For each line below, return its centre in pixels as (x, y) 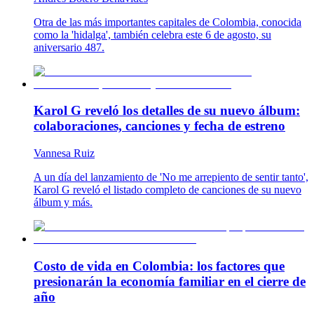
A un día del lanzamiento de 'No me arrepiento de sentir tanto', (171, 177)
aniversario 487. (69, 47)
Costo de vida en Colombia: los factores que (159, 266)
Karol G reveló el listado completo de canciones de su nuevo (168, 190)
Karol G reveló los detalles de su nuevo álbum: (167, 111)
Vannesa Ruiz (64, 153)
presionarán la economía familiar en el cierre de (170, 281)
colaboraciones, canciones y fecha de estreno (159, 126)
